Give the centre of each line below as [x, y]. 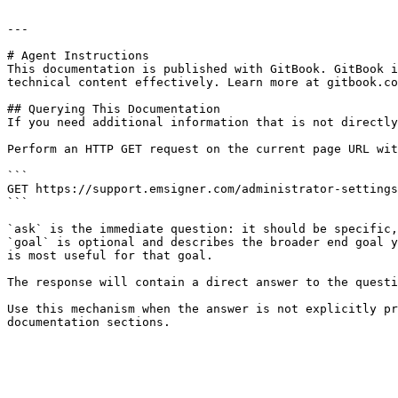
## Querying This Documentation [114, 109]
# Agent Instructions [78, 56]
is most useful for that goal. [110, 255]
